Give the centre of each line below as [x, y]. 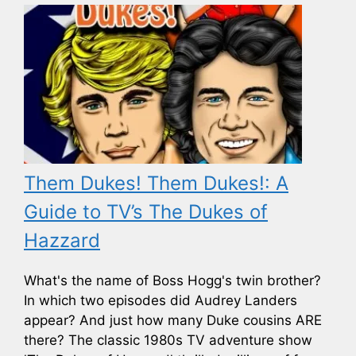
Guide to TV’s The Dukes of [146, 212]
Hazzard [62, 241]
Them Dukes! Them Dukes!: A [156, 184]
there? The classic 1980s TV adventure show [168, 341]
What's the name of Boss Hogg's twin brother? [172, 281]
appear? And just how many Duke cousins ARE [173, 321]
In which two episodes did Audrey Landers [161, 301]
